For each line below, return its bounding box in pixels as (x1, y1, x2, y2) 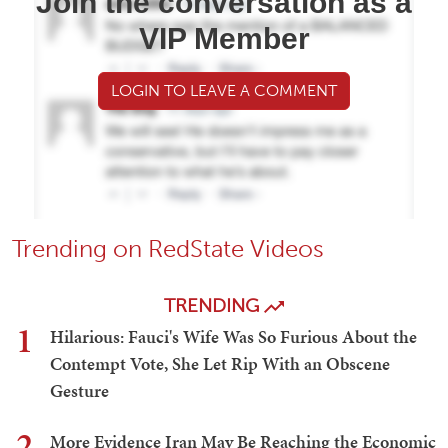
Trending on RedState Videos (12, 234, 324, 264)
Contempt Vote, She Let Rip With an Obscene (50, 351, 390, 377)
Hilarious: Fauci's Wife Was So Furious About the (50, 324, 417, 350)
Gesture (50, 378, 109, 404)
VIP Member (138, 22, 310, 56)
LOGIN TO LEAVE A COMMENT (111, 81, 337, 101)
